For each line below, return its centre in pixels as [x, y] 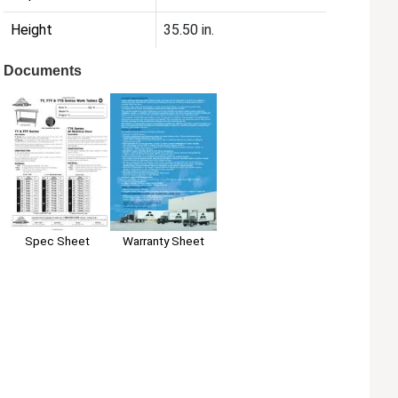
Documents [43, 71]
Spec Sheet [57, 240]
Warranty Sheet [164, 240]
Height [32, 30]
